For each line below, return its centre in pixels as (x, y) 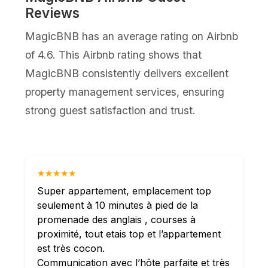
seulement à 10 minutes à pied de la (118, 205)
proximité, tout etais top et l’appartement (129, 234)
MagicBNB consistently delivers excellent (127, 73)
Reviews (53, 13)
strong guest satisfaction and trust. (111, 110)
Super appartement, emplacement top (124, 191)
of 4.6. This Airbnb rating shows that (114, 55)
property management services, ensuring (125, 92)
